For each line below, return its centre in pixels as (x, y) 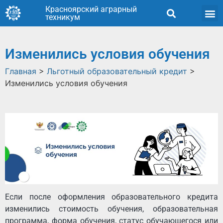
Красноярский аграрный (91, 9)
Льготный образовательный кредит (117, 71)
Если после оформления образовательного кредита (111, 197)
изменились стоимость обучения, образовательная (111, 209)
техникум (63, 17)
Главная (21, 71)
